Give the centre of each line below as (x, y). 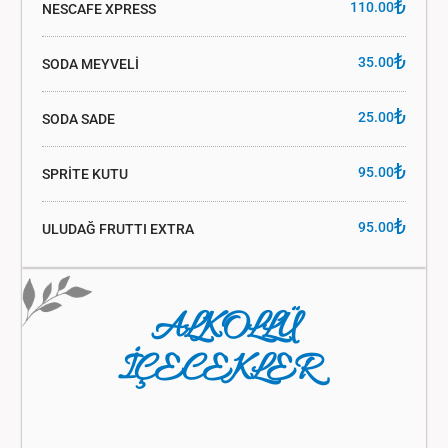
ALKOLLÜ (223, 328)
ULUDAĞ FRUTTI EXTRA (117, 228)
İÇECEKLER (216, 370)
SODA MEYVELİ (90, 63)
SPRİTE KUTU (84, 173)
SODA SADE (78, 118)
